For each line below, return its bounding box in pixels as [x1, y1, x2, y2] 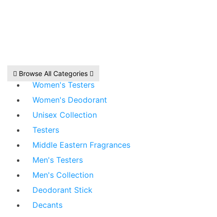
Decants [32, 200, 62, 210]
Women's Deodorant [32, 95, 107, 105]
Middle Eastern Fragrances [32, 140, 130, 150]
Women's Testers [32, 80, 94, 90]
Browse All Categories [17, 69, 90, 78]
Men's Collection [32, 170, 93, 180]
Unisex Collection [32, 110, 97, 120]
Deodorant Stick [32, 185, 93, 195]
